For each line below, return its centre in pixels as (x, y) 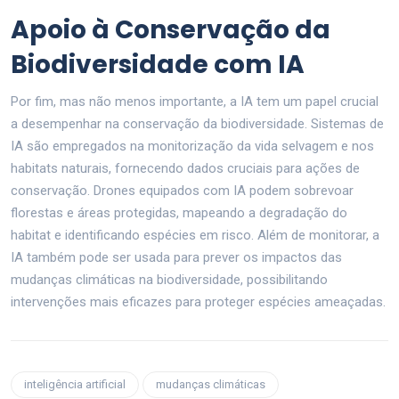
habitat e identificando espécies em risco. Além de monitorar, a (195, 235)
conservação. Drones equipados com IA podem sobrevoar (182, 190)
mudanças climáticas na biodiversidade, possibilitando (169, 279)
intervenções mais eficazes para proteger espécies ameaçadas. (198, 301)
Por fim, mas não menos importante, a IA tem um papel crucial (195, 101)
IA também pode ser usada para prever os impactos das (176, 257)
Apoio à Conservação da (171, 29)
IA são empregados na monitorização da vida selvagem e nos (192, 146)
